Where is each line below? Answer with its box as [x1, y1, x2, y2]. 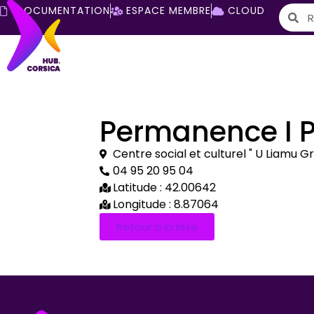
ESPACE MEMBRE [126, 4, 211, 18]
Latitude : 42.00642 [113, 179, 216, 196]
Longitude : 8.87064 [113, 196, 219, 213]
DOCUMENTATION [15, 4, 110, 18]
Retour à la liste [116, 219, 198, 235]
